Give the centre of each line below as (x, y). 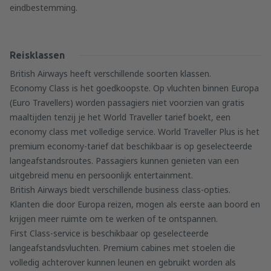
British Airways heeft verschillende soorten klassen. (110, 73)
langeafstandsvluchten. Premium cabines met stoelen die (122, 248)
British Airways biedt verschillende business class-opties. (120, 190)
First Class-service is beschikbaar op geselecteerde (109, 233)
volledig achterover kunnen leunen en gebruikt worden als (123, 262)
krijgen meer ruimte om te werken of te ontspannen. (114, 219)
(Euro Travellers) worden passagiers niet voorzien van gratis (127, 103)
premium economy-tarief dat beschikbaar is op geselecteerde (131, 146)
